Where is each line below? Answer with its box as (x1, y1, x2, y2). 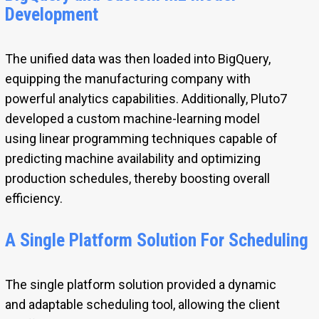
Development (4, 3, 98, 25)
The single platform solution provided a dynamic (4, 276, 276, 292)
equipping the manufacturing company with (4, 70, 251, 86)
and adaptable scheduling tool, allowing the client (4, 296, 280, 312)
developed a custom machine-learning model (4, 110, 260, 126)
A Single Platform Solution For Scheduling (4, 229, 313, 251)
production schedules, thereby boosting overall (4, 170, 270, 186)
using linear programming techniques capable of (4, 130, 278, 146)
